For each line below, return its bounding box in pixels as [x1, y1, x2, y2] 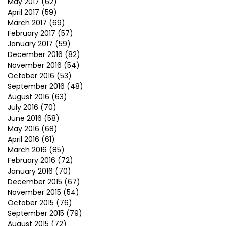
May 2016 [8, 124, 39, 134]
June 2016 [8, 113, 42, 123]
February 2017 [8, 28, 55, 38]
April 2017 [8, 7, 39, 17]
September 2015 [8, 208, 64, 218]
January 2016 [8, 166, 53, 176]
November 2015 [8, 187, 61, 197]
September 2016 [8, 81, 65, 91]
